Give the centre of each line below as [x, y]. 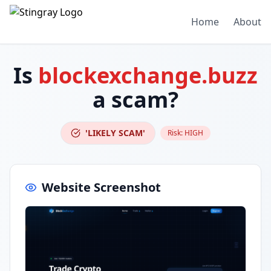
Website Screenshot [101, 187]
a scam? [135, 100]
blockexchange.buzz [148, 75]
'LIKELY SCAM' [115, 133]
